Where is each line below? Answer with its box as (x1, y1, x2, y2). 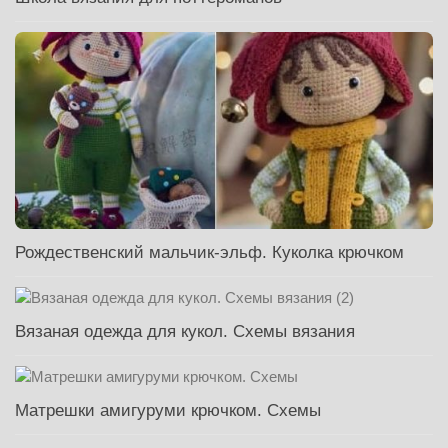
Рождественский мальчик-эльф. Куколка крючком (15, 243, 404, 262)
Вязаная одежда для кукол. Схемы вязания (15, 322, 355, 341)
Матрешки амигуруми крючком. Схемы (15, 401, 321, 420)
